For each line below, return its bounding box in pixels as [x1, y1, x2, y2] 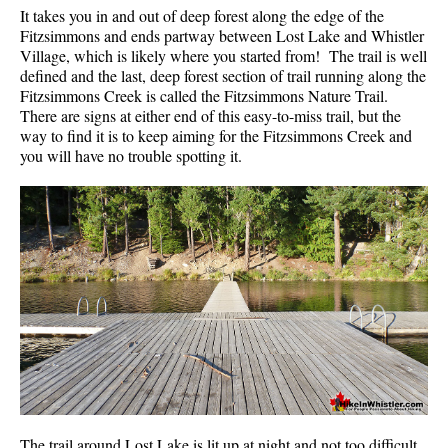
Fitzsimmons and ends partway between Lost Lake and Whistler [20, 24, 424, 46]
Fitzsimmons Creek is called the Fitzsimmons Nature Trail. [20, 84, 393, 106]
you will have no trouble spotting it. [20, 144, 242, 166]
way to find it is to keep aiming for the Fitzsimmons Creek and [20, 124, 412, 146]
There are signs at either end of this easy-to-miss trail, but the [20, 104, 401, 126]
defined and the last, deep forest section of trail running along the [20, 64, 426, 86]
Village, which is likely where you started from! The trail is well [20, 44, 427, 66]
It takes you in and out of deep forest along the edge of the [20, 4, 384, 26]
